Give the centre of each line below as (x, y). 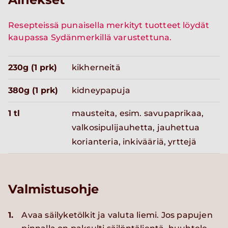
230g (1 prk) (33, 68)
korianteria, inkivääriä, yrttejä (134, 142)
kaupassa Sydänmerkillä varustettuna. (90, 38)
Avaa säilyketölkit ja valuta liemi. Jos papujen (117, 215)
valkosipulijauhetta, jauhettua (136, 128)
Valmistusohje (53, 189)
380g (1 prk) (33, 91)
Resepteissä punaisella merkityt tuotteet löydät (109, 25)
